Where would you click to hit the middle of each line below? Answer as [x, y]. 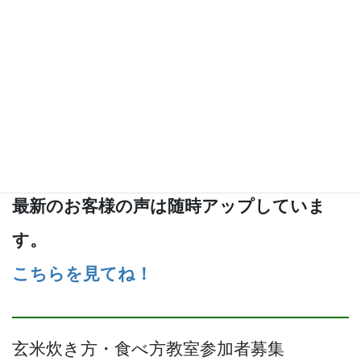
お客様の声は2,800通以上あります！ [155, 173]
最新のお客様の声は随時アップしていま [169, 207]
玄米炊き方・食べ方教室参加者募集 [148, 349]
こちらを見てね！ [82, 274]
